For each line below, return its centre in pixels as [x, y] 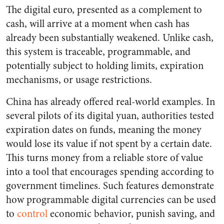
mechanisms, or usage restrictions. [79, 80]
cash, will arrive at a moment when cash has [98, 24]
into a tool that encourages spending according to [110, 172]
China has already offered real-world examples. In [110, 102]
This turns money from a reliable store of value [104, 158]
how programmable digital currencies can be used [111, 200]
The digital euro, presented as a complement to [104, 10]
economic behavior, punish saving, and [131, 214]
